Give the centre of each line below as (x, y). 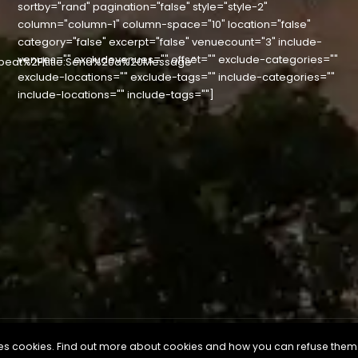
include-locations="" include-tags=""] (116, 95)
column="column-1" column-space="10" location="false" (165, 25)
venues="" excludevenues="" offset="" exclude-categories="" (178, 60)
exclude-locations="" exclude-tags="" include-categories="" (177, 78)
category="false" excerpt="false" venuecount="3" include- (170, 42)
